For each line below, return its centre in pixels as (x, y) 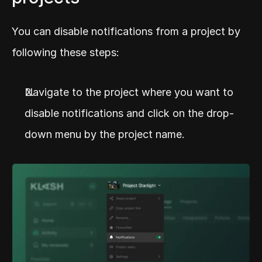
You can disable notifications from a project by (126, 31)
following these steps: (65, 52)
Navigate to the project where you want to (129, 92)
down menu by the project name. (105, 134)
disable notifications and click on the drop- (129, 113)
